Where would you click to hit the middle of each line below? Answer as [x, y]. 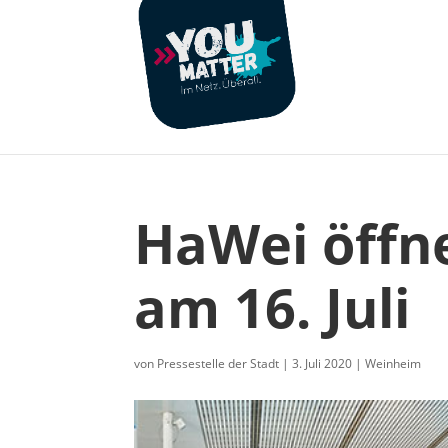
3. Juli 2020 [322, 363]
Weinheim [393, 363]
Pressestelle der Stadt [218, 363]
